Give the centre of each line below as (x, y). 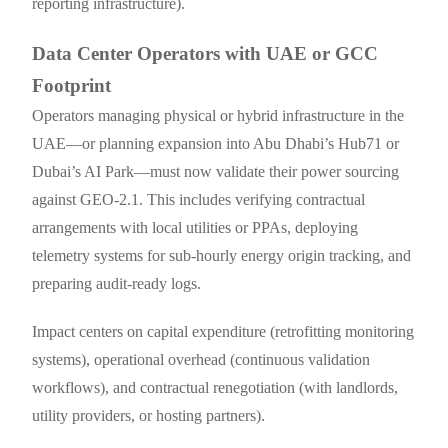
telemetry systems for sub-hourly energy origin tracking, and (222, 256)
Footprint (72, 86)
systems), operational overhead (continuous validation (201, 360)
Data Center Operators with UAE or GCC (205, 54)
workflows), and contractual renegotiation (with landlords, (215, 388)
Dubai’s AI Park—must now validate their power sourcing (216, 172)
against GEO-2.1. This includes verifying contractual (199, 200)
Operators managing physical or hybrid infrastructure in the (218, 116)
